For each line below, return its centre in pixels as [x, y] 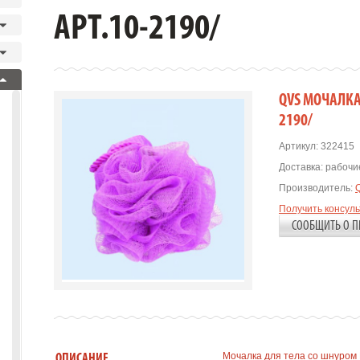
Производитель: [316, 188]
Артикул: [299, 146]
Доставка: [301, 167]
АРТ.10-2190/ [137, 29]
